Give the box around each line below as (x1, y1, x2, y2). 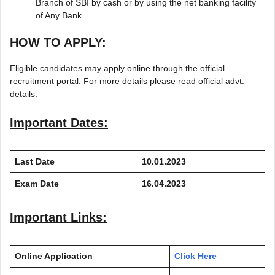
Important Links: (10, 210, 107, 224)
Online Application (15, 250, 93, 261)
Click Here (174, 250, 217, 261)
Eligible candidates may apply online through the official (10, 63, 225, 73)
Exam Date (15, 178, 59, 188)
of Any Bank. (36, 10, 84, 20)
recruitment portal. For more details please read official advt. (10, 76, 244, 86)
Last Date (15, 156, 55, 166)
